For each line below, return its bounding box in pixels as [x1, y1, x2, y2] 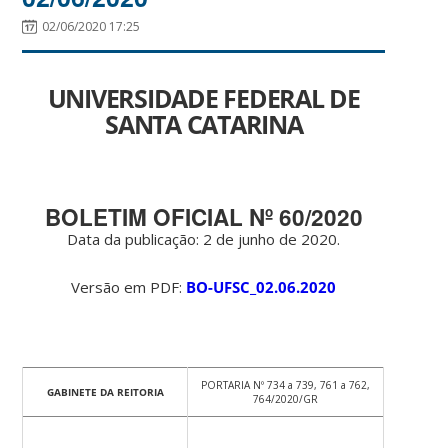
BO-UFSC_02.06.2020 [186, 277, 337, 298]
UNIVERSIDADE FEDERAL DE [47, 80, 360, 115]
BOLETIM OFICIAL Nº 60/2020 [44, 201, 363, 234]
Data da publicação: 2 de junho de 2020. [67, 229, 341, 250]
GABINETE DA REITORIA [46, 385, 164, 400]
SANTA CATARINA [105, 106, 303, 141]
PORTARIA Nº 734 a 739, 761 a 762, [201, 378, 371, 393]
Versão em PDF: [71, 277, 187, 298]
